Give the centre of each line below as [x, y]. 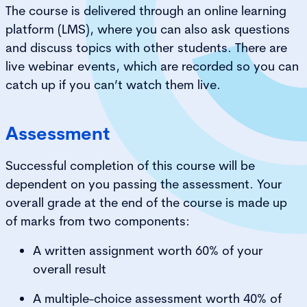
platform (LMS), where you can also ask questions [148, 29]
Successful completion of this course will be [130, 165]
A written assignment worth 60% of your [148, 250]
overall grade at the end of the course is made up [146, 202]
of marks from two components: [99, 221]
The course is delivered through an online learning [146, 10]
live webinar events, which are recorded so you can [152, 66]
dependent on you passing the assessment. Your [144, 184]
